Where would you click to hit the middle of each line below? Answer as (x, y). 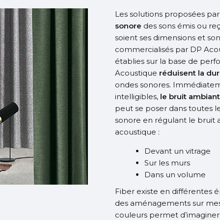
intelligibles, (137, 96)
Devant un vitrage (178, 151)
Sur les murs (167, 163)
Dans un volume (175, 175)
